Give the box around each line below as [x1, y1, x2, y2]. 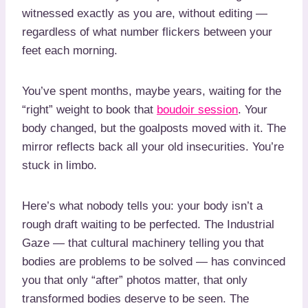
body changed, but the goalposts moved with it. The [22, 121, 286, 135]
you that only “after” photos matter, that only [22, 273, 247, 287]
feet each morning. [22, 43, 118, 57]
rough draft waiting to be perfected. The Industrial [22, 217, 274, 231]
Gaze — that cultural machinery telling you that [22, 236, 264, 250]
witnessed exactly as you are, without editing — [22, 6, 267, 20]
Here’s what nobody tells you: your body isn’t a [22, 199, 263, 212]
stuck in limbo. [22, 158, 97, 172]
